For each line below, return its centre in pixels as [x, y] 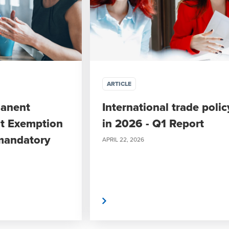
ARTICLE [119, 84]
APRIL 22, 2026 [123, 139]
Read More [78, 201]
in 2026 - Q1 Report [153, 123]
